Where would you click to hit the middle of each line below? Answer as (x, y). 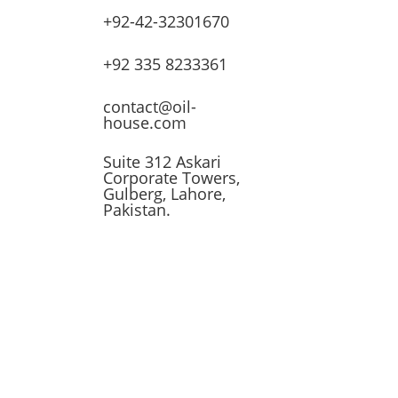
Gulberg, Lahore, (165, 194)
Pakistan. (137, 210)
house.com (145, 122)
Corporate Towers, (179, 178)
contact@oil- (150, 106)
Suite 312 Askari (163, 162)
